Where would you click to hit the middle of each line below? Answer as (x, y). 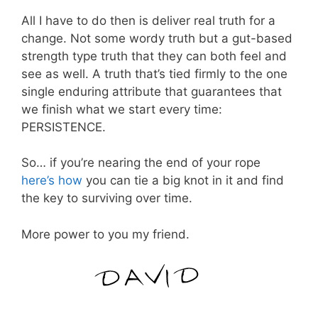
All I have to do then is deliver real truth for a (148, 20)
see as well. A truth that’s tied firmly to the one (154, 73)
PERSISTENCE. (64, 127)
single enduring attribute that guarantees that (152, 91)
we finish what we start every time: (122, 109)
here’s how (52, 181)
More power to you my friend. (105, 234)
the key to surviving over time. (107, 198)
